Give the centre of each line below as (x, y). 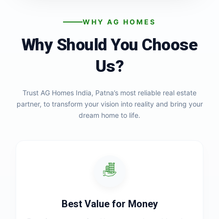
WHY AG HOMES (119, 22)
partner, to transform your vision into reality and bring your (109, 104)
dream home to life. (109, 115)
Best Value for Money (109, 204)
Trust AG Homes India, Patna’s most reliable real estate (109, 93)
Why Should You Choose (109, 45)
